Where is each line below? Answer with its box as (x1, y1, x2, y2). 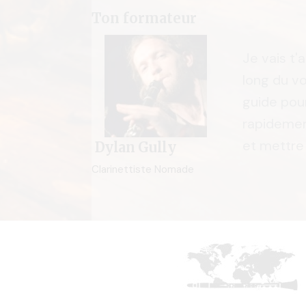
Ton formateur (92, 9, 197, 27)
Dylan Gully (92, 138, 176, 156)
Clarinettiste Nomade (92, 162, 195, 176)
